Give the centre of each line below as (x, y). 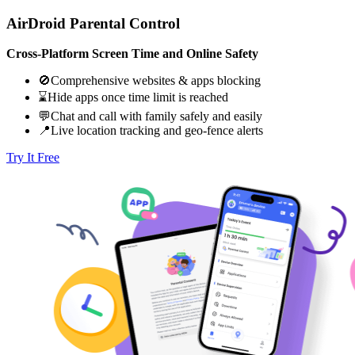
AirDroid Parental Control (93, 23)
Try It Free (33, 158)
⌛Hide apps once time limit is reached (133, 97)
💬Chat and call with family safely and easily (150, 116)
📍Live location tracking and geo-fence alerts (151, 131)
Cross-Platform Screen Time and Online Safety (132, 54)
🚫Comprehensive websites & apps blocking (149, 81)
